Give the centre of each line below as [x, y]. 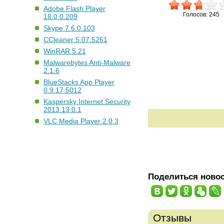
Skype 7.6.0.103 [69, 28]
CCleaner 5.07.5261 [75, 40]
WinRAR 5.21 [64, 51]
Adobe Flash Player [74, 9]
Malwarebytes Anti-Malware [87, 63]
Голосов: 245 [201, 15]
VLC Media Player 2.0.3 [81, 121]
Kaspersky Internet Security [87, 102]
